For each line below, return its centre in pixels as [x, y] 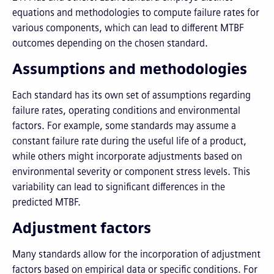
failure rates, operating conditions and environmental [126, 110]
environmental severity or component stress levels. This [131, 172]
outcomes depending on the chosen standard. [110, 43]
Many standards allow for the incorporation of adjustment [136, 254]
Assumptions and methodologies [130, 69]
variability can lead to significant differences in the [119, 187]
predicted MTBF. [46, 202]
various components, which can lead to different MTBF [128, 28]
